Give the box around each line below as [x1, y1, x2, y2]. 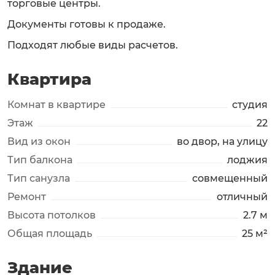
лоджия [227, 154, 268, 166]
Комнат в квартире [7, 99, 106, 110]
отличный [217, 191, 268, 203]
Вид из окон [7, 136, 71, 147]
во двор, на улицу [177, 136, 268, 147]
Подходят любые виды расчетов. [7, 39, 178, 51]
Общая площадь [7, 228, 92, 239]
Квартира [7, 69, 91, 89]
